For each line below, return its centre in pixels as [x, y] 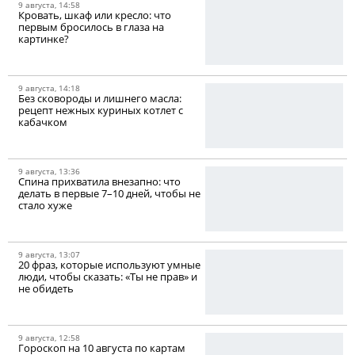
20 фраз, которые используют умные [109, 265]
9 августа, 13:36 [49, 172]
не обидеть [46, 289]
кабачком [43, 122]
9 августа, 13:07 [49, 255]
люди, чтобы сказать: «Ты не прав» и [108, 277]
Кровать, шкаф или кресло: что [95, 15]
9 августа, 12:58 [49, 338]
